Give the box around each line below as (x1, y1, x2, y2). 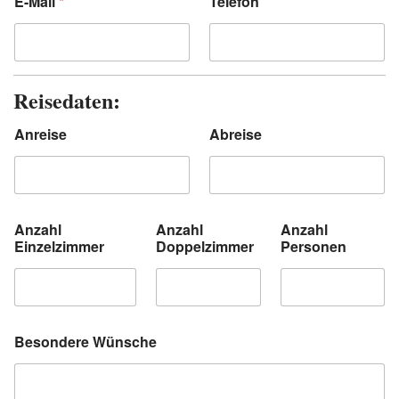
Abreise (209, 124, 262, 144)
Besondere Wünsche (14, 331, 157, 352)
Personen (280, 236, 346, 256)
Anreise (14, 124, 67, 144)
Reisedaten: (13, 85, 120, 116)
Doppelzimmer (156, 236, 255, 256)
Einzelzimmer (14, 236, 104, 256)
